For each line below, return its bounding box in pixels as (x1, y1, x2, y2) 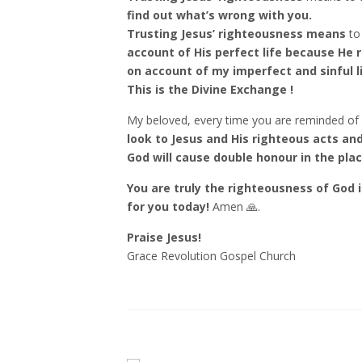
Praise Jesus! (127, 229, 201, 245)
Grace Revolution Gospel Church (127, 248, 296, 263)
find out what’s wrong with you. (127, 7, 312, 23)
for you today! (127, 199, 209, 214)
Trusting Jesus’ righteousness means (127, 26, 349, 41)
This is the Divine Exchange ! (127, 82, 293, 97)
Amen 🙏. (209, 199, 260, 214)
